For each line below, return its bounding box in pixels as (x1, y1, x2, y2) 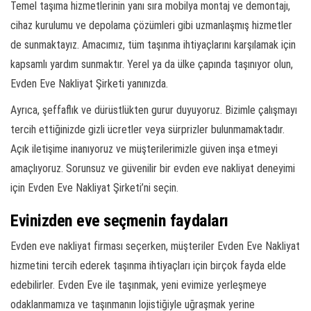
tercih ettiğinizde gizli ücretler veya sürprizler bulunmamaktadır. (10, 123, 285, 137)
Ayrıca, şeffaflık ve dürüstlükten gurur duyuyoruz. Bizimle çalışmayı (10, 103, 297, 117)
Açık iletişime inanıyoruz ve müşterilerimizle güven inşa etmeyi (10, 142, 278, 156)
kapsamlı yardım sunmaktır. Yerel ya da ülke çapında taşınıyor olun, (10, 58, 293, 72)
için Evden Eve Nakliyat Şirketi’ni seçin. (10, 181, 178, 195)
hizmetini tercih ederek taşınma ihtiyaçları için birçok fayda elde (10, 259, 286, 273)
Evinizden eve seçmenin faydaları (10, 211, 228, 231)
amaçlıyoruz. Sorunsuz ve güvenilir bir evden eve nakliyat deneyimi (10, 162, 295, 176)
